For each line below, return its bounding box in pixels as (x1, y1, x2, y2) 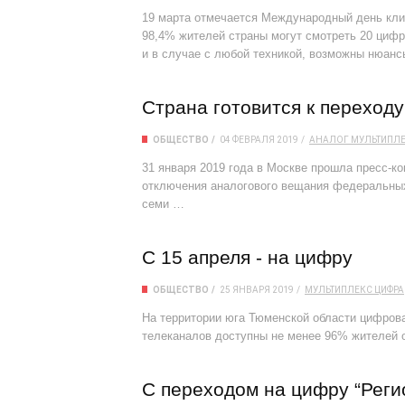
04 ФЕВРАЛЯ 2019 (220, 135, 298, 145)
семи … (142, 197, 184, 211)
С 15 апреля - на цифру (142, 247, 353, 268)
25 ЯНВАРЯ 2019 (220, 285, 294, 295)
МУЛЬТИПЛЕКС (305, 285, 372, 295)
